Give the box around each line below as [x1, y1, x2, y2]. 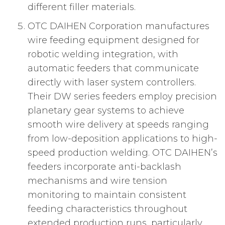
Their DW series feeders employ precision [28, 91, 217, 102]
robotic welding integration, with [28, 49, 178, 60]
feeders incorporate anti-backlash [28, 161, 181, 173]
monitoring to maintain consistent [28, 189, 186, 201]
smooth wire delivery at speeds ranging [28, 119, 209, 131]
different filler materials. [28, 2, 136, 13]
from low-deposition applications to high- [28, 133, 217, 145]
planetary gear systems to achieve [28, 105, 184, 117]
